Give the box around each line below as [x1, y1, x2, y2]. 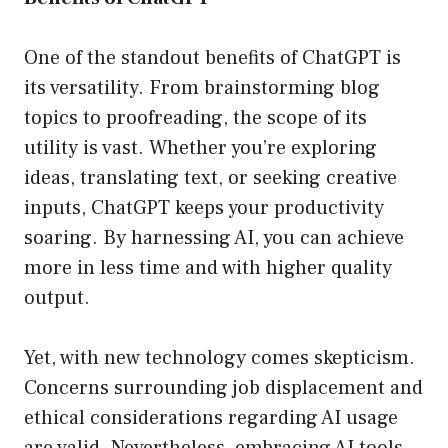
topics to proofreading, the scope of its [24, 105, 367, 132]
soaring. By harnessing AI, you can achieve [24, 225, 404, 252]
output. [24, 285, 90, 312]
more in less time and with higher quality [24, 255, 392, 282]
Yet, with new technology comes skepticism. [24, 345, 415, 372]
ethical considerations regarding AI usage [24, 405, 398, 432]
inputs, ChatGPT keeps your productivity [24, 195, 384, 222]
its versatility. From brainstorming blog [24, 75, 380, 102]
